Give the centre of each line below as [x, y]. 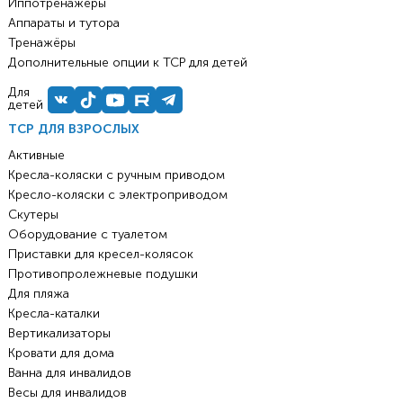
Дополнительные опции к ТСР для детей [127, 63]
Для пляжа [38, 294]
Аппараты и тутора [63, 23]
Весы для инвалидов [67, 393]
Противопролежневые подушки [103, 274]
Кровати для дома [61, 354]
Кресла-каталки [54, 314]
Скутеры [33, 215]
